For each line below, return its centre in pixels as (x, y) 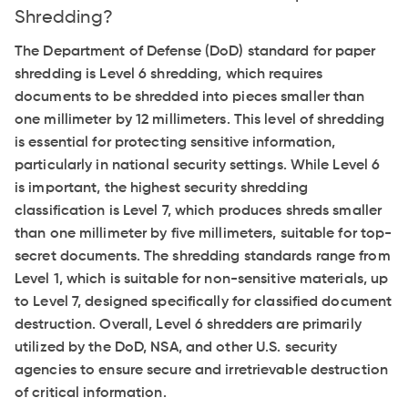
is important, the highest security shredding (161, 188)
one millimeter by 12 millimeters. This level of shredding (200, 120)
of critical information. (91, 393)
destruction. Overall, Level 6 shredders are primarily (188, 325)
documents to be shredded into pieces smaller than (190, 97)
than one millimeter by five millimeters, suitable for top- (204, 234)
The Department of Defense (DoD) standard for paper (195, 51)
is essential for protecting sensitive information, (175, 143)
